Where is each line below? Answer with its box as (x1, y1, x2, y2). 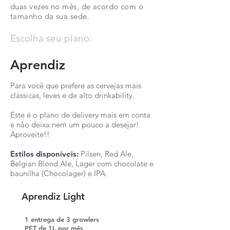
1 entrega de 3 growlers (25, 215, 99, 223)
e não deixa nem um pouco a (10, 120, 111, 129)
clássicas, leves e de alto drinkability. (10, 90, 135, 100)
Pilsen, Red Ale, (81, 149, 133, 159)
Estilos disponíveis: (10, 149, 79, 159)
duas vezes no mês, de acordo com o (10, 2, 144, 11)
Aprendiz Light (22, 190, 85, 202)
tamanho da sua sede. (10, 11, 89, 21)
